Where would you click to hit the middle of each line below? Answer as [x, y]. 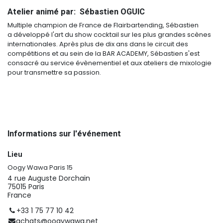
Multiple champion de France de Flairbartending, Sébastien [103, 25]
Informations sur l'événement [64, 133]
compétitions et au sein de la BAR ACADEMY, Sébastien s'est [104, 53]
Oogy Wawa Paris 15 [40, 167]
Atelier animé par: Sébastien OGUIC [76, 11]
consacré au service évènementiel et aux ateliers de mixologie [110, 63]
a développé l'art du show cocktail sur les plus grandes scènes [109, 34]
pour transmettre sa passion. [54, 72]
